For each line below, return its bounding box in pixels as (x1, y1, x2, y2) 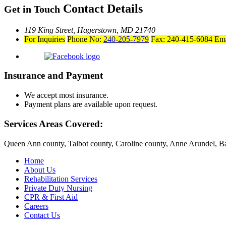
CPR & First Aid (24, 192, 78, 201)
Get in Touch (4, 3, 60, 15)
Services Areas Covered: (4, 118, 103, 129)
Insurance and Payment (4, 70, 103, 81)
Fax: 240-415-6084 (151, 34, 214, 43)
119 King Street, (24, 25, 77, 34)
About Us (24, 165, 55, 174)
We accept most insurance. (24, 91, 108, 100)
